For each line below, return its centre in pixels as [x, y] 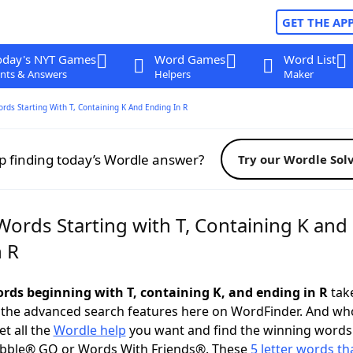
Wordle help [89, 330]
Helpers [172, 74]
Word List [309, 59]
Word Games [190, 59]
